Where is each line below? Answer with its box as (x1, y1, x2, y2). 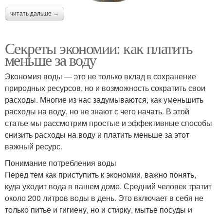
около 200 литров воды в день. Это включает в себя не (5, 192, 203, 204)
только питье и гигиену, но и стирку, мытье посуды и (5, 204, 192, 216)
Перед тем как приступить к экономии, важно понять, (5, 169, 196, 181)
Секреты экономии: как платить (5, 37, 193, 59)
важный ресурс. (5, 141, 62, 152)
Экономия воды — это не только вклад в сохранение (5, 71, 196, 82)
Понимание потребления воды (5, 157, 116, 169)
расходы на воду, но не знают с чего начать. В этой (5, 106, 189, 117)
